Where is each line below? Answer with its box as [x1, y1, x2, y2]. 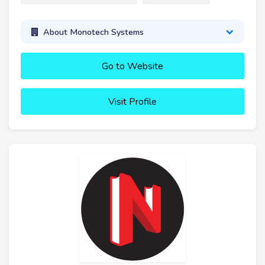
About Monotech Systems [43, 25, 144, 38]
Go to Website [102, 60, 163, 73]
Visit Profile [108, 95, 157, 109]
